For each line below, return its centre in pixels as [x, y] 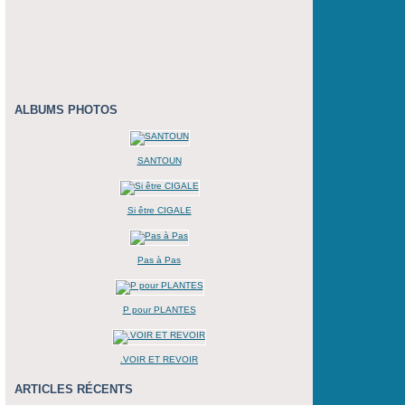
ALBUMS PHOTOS [66, 110]
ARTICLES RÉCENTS [74, 389]
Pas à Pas [159, 260]
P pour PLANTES [159, 310]
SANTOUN [159, 160]
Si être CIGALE [159, 210]
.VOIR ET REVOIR [159, 359]
